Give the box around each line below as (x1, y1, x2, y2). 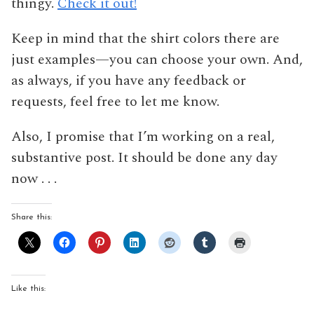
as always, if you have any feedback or (11, 70, 246, 91)
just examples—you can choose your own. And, (11, 49, 303, 70)
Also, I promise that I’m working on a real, (11, 126, 275, 147)
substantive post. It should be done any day (11, 147, 278, 168)
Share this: (11, 213, 52, 221)
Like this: (11, 285, 46, 293)
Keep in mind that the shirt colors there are (11, 28, 280, 49)
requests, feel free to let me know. (11, 91, 219, 112)
